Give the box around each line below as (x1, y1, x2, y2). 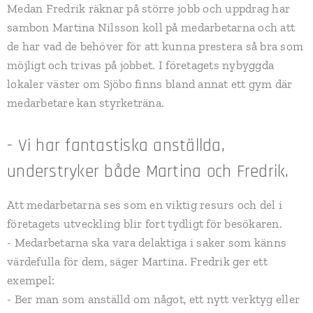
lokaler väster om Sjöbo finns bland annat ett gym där (7, 77, 293, 92)
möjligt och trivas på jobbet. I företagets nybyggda (7, 58, 275, 73)
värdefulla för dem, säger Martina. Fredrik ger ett (7, 254, 268, 269)
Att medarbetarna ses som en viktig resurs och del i (7, 198, 283, 212)
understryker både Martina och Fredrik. (7, 161, 289, 184)
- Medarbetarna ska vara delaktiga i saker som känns (7, 235, 287, 250)
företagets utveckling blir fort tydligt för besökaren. (7, 217, 282, 231)
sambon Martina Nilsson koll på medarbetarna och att (7, 20, 296, 35)
